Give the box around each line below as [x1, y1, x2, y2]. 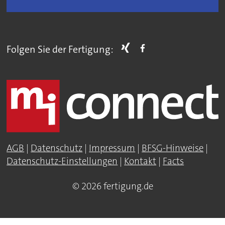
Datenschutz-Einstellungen [7, 155, 118, 168]
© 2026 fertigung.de [72, 180, 153, 192]
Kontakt [124, 155, 157, 168]
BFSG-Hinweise [142, 142, 204, 155]
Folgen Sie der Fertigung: [7, 43, 114, 56]
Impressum [89, 142, 136, 155]
